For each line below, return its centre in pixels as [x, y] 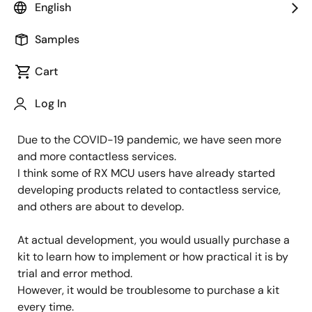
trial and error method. [76, 273]
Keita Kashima [107, 30]
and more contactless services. [97, 156]
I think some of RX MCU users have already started [146, 173]
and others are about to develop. [103, 206]
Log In [50, 103]
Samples [57, 39]
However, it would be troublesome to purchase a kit [148, 290]
